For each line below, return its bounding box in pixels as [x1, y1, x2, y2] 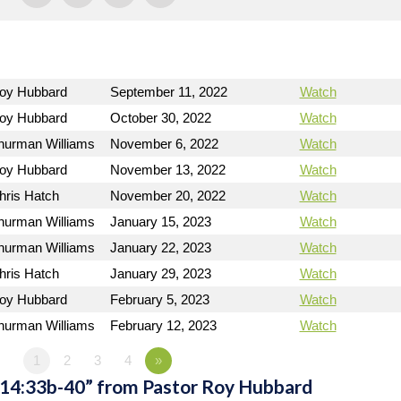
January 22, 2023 [110, 240, 211, 255]
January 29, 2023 [110, 266, 211, 281]
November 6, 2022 [110, 136, 218, 151]
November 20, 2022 [110, 188, 226, 203]
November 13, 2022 [110, 162, 226, 177]
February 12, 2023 [110, 318, 217, 333]
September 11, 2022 [110, 84, 227, 99]
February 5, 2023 [110, 292, 209, 307]
